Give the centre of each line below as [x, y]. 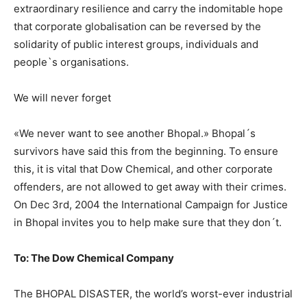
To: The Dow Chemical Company [94, 258]
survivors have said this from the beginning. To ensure [146, 151]
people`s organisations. [71, 62]
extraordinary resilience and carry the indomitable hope [148, 8]
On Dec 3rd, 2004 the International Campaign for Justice [151, 204]
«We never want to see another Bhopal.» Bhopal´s [135, 133]
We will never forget [62, 97]
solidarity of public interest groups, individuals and [136, 44]
